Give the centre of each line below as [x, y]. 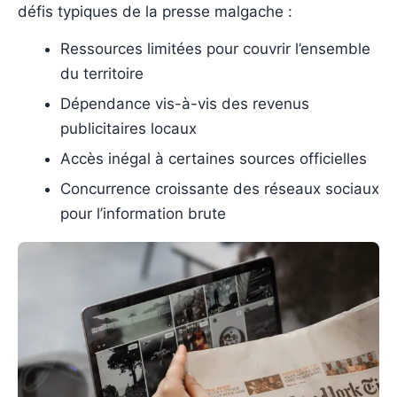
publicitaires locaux [128, 129]
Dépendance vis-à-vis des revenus [185, 104]
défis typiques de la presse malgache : [155, 12]
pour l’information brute [143, 214]
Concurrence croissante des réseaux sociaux [220, 189]
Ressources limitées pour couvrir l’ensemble [215, 49]
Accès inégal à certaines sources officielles [214, 159]
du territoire [102, 74]
